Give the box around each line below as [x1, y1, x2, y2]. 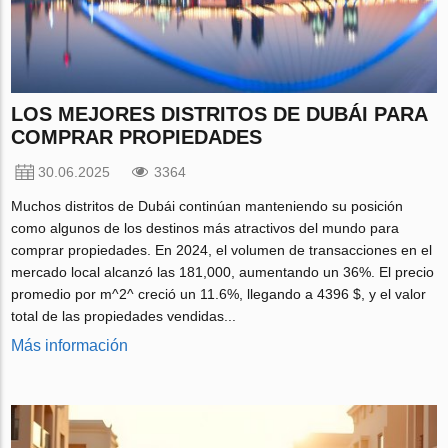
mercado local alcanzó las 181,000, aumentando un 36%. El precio [11, 264, 435, 281]
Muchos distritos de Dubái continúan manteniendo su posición [11, 198, 404, 215]
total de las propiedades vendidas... [11, 308, 237, 325]
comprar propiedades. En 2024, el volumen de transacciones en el [11, 242, 433, 259]
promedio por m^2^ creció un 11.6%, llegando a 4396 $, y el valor [11, 286, 427, 303]
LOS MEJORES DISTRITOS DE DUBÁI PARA [11, 103, 428, 126]
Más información [11, 337, 129, 355]
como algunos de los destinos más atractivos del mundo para [11, 220, 400, 237]
